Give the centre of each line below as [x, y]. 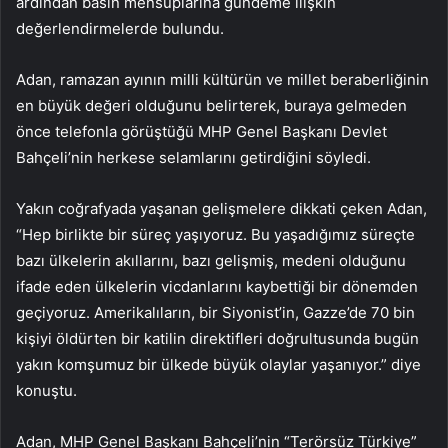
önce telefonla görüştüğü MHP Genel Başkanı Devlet [201, 132]
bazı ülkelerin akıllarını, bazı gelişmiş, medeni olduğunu [211, 261]
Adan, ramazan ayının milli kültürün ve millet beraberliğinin [222, 80]
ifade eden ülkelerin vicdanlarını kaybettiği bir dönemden [217, 287]
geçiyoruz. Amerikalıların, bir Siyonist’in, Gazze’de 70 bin [215, 313]
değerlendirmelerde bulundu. [120, 29]
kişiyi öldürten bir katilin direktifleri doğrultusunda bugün [217, 339]
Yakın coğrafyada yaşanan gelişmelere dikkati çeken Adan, [221, 209]
